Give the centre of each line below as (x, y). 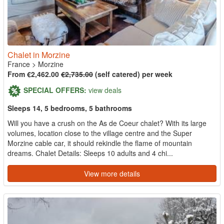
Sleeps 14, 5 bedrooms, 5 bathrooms (70, 108)
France (19, 64)
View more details (112, 173)
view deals (105, 90)
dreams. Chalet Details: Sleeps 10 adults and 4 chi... (90, 153)
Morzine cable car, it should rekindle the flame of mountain (100, 143)
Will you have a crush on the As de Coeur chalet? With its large (107, 123)
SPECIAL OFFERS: (55, 90)
